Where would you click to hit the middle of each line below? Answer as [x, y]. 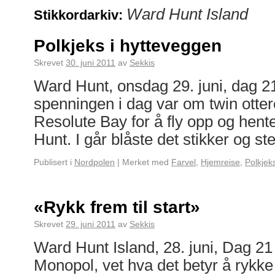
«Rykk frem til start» [117, 207]
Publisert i [53, 162]
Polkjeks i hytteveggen [128, 46]
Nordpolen [95, 162]
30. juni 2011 [91, 63]
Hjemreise [220, 162]
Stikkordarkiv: [80, 15]
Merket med [145, 162]
